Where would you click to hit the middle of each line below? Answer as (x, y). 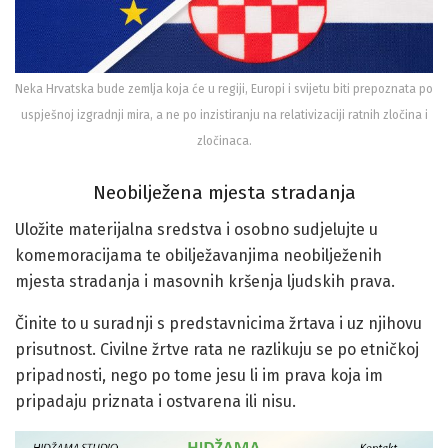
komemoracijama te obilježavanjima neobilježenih (198, 255)
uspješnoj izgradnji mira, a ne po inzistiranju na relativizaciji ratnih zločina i (224, 114)
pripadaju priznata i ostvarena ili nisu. (155, 401)
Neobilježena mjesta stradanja (224, 193)
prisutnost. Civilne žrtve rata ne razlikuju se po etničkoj (217, 349)
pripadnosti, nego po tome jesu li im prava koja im (199, 375)
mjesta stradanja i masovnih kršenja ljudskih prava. (205, 281)
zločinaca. (224, 140)
